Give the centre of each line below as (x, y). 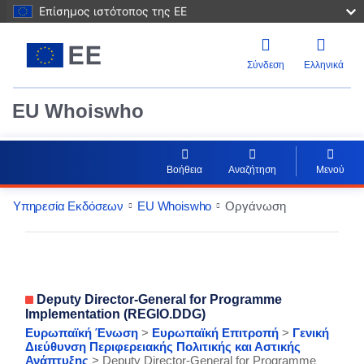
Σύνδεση (265, 65)
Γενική (311, 332)
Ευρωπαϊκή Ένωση (83, 332)
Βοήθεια (184, 169)
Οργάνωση (256, 206)
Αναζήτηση (252, 169)
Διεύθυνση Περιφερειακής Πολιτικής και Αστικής (163, 346)
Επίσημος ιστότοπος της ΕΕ (113, 11)
